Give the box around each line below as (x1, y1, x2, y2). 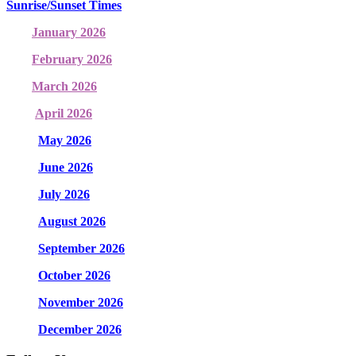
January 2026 (32, 25, 106, 40)
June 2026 (38, 161, 93, 175)
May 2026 (38, 133, 91, 148)
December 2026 (38, 323, 122, 337)
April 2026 (35, 106, 92, 121)
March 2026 (32, 79, 97, 94)
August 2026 (38, 215, 106, 229)
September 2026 (38, 242, 125, 256)
